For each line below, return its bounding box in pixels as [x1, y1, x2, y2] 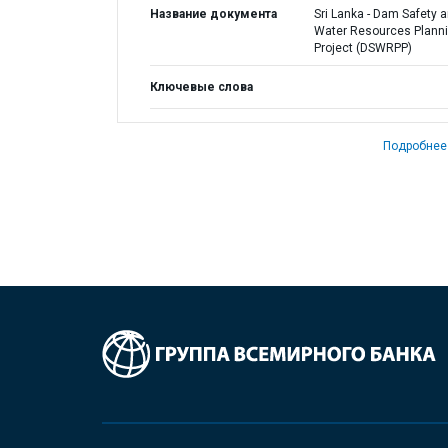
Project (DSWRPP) [313, 41, 412, 55]
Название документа [150, 7, 277, 21]
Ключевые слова [150, 80, 253, 94]
